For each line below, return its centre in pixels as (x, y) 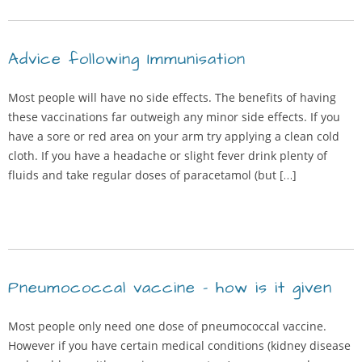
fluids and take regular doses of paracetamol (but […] (152, 175)
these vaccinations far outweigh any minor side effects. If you (174, 117)
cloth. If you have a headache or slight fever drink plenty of (168, 156)
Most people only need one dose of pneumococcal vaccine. (167, 326)
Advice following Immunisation (127, 59)
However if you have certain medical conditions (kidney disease (179, 345)
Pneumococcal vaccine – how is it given (170, 288)
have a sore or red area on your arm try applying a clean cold (174, 136)
